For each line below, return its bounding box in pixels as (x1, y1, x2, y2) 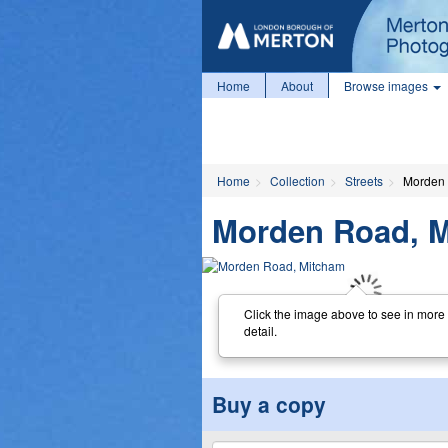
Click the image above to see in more (243, 304, 445, 322)
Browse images (344, 77, 431, 94)
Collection (270, 172, 325, 189)
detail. (243, 321, 277, 339)
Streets (345, 172, 383, 189)
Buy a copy (212, 389, 326, 419)
